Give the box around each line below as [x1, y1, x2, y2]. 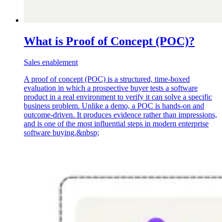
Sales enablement [24, 58, 78, 67]
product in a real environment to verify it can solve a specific [24, 93, 212, 102]
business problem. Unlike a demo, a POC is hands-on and [24, 102, 204, 111]
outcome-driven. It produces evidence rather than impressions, [24, 111, 217, 119]
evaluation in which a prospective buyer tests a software [24, 84, 198, 93]
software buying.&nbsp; [24, 128, 99, 137]
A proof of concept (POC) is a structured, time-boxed [24, 75, 190, 84]
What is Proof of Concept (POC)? [24, 35, 195, 48]
